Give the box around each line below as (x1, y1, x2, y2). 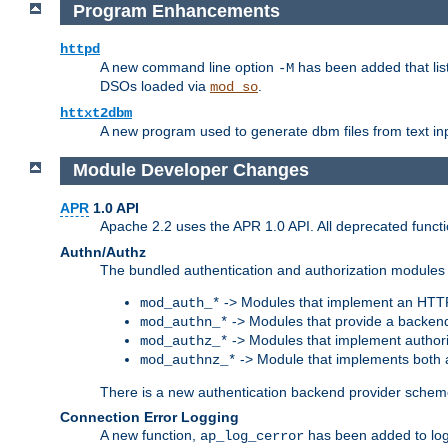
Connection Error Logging (60, 408, 239, 425)
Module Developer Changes (72, 160, 309, 181)
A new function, (100, 426, 200, 443)
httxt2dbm (60, 105, 132, 122)
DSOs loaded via (100, 78, 210, 95)
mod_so (210, 79, 258, 96)
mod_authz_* (140, 332, 228, 349)
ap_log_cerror (200, 427, 304, 444)
